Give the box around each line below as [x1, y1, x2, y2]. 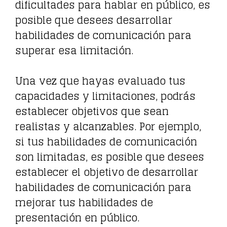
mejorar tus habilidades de [15, 193, 153, 212]
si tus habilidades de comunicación [15, 132, 197, 151]
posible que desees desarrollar [15, 11, 172, 29]
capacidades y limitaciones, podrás [15, 87, 196, 105]
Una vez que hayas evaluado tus [15, 71, 185, 90]
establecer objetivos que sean [15, 102, 169, 121]
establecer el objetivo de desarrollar [15, 163, 198, 181]
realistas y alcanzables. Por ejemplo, [15, 117, 201, 136]
